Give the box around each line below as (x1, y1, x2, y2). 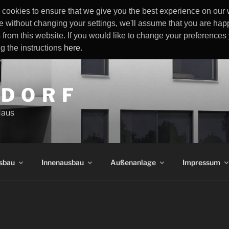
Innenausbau (41, 157, 84, 167)
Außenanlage (110, 157, 156, 167)
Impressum (182, 157, 220, 167)
